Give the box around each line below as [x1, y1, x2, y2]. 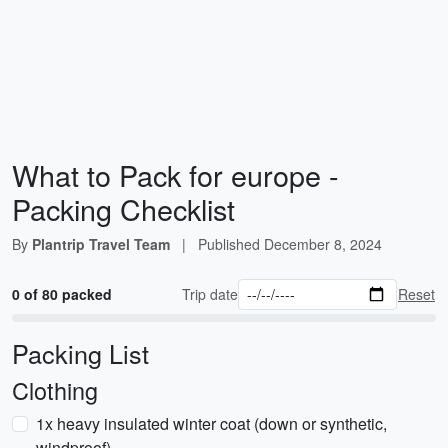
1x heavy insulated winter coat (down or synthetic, [36, 412, 387, 435]
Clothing [12, 373, 98, 407]
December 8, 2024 [264, 234, 382, 254]
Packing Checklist [12, 188, 235, 229]
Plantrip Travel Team [32, 234, 170, 254]
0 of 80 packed [12, 284, 112, 304]
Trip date [182, 284, 239, 304]
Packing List [12, 335, 149, 371]
